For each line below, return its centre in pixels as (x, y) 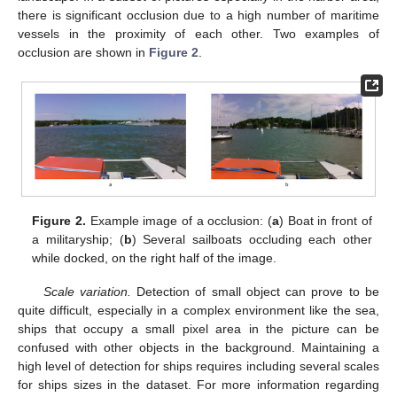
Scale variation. (87, 292)
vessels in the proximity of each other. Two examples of (198, 33)
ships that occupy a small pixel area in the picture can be (198, 329)
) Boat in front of (326, 221)
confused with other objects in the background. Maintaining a (198, 348)
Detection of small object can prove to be (255, 292)
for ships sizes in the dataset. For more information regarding (198, 385)
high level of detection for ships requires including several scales (198, 366)
